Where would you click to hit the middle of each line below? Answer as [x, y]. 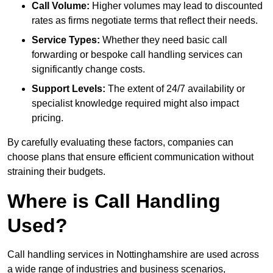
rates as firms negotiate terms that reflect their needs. [145, 21]
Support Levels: [69, 89]
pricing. [48, 118]
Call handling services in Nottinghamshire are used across [133, 255]
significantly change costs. [88, 69]
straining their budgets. [56, 172]
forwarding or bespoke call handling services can [137, 55]
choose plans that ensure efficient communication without [130, 157]
